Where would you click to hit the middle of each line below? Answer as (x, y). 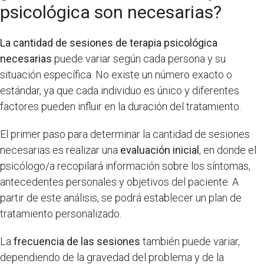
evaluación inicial (160, 150)
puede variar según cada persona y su (139, 59)
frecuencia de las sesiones (77, 241)
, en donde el (228, 150)
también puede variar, (190, 241)
